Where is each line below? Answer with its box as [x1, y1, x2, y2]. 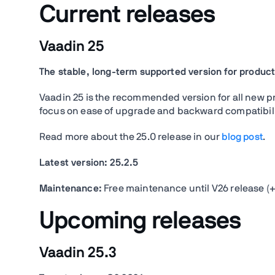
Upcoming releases [39, 209, 241, 233]
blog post [222, 132, 263, 142]
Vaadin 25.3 [39, 246, 117, 260]
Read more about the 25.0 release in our [39, 132, 222, 142]
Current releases [39, 2, 215, 27]
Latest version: [39, 158, 108, 168]
